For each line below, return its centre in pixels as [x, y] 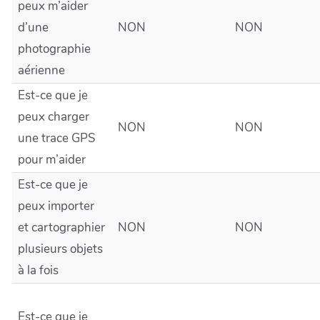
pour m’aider [52, 160]
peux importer [56, 206]
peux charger [54, 117]
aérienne [41, 70]
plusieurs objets [60, 249]
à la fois [38, 270]
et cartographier [61, 227]
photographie [54, 49]
